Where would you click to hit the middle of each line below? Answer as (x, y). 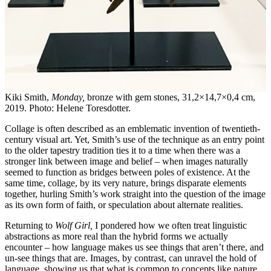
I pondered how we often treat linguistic (171, 225)
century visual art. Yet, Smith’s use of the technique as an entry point (135, 139)
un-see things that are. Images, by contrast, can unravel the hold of (131, 258)
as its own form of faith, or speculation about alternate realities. (124, 204)
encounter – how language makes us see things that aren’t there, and (134, 247)
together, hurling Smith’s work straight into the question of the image (135, 194)
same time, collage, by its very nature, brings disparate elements (126, 183)
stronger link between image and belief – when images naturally (126, 161)
